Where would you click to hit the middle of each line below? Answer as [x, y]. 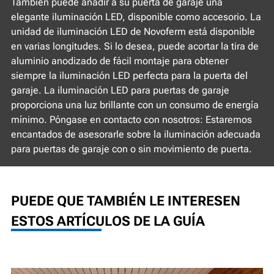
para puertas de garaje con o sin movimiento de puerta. [131, 149]
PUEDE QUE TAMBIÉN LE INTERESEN [126, 201]
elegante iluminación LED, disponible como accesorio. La [136, 17]
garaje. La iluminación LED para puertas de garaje [120, 90]
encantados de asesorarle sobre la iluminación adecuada [136, 134]
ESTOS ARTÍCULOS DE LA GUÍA [108, 221]
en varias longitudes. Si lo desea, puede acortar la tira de [135, 46]
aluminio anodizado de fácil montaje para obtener [120, 61]
